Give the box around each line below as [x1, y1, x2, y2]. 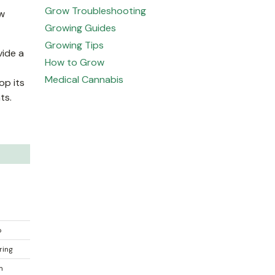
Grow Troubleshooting [45, 4, 146, 17]
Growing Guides [45, 21, 116, 34]
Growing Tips [45, 39, 104, 52]
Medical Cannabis [45, 73, 123, 86]
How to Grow [45, 56, 104, 69]
